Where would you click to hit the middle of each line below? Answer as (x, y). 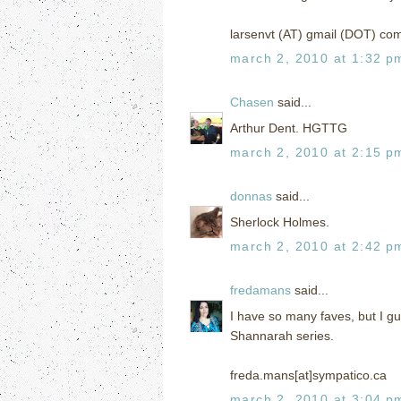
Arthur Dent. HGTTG (289, 128)
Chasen (252, 102)
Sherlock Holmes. (280, 222)
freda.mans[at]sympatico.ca (308, 375)
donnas (251, 196)
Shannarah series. (282, 335)
